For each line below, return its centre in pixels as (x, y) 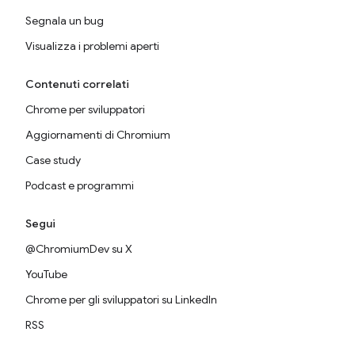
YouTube (46, 275)
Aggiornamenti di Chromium (98, 135)
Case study (53, 160)
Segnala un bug (65, 21)
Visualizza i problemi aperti (92, 46)
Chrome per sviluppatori (85, 110)
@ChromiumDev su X (79, 249)
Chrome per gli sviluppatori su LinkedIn (121, 300)
